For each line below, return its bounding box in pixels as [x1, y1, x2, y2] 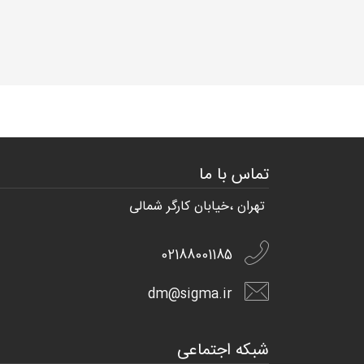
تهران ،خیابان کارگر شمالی [129, 196, 265, 219]
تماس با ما [199, 162, 269, 189]
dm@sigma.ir [148, 284, 232, 306]
